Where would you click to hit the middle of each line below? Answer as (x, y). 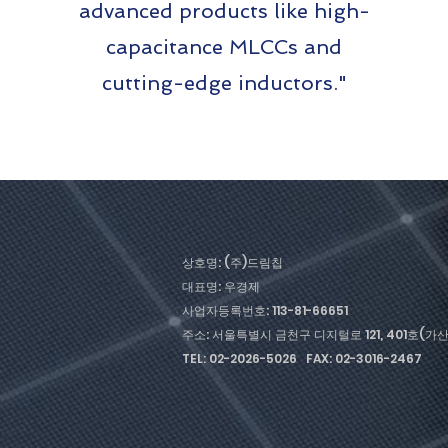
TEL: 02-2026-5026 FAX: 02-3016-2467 (302, 358)
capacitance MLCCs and (224, 47)
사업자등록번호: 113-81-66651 (265, 310)
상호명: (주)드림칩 (237, 262)
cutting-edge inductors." (224, 83)
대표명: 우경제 (225, 286)
